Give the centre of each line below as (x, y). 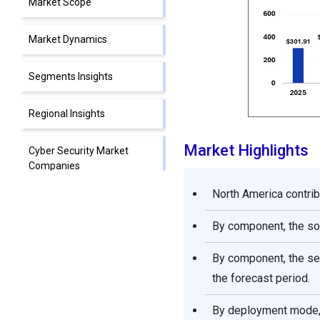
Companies (54, 166)
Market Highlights (246, 151)
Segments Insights (71, 77)
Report (44, 218)
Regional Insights (67, 114)
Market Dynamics (68, 40)
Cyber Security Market (79, 151)
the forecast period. (261, 279)
